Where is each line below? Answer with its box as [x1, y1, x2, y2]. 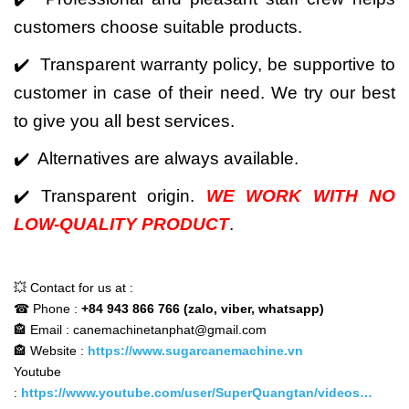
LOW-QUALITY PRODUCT [14, 215, 229, 234]
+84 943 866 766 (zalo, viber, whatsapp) [81, 301, 324, 316]
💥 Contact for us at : [14, 280, 133, 295]
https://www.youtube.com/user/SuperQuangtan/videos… [21, 385, 372, 400]
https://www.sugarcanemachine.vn [88, 343, 303, 358]
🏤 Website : [14, 343, 88, 358]
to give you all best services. [14, 111, 235, 131]
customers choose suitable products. [14, 17, 302, 37]
